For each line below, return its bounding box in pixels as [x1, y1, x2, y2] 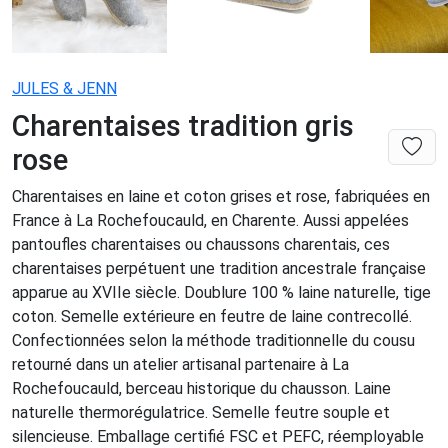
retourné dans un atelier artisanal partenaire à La [12, 355, 349, 374]
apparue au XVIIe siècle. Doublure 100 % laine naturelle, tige [12, 283, 431, 302]
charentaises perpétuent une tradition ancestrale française [12, 259, 426, 278]
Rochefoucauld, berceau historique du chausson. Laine [12, 379, 391, 398]
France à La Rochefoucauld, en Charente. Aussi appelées [12, 211, 409, 230]
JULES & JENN [12, 79, 117, 98]
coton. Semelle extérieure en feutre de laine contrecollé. [12, 307, 412, 326]
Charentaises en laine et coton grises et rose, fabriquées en [12, 187, 430, 206]
